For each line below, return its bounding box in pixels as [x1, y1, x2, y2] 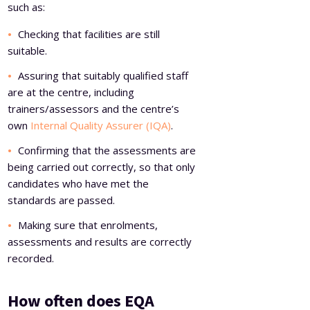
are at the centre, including [8, 84, 135, 99]
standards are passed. [8, 192, 116, 207]
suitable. [8, 43, 51, 57]
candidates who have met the [8, 176, 149, 190]
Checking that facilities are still [18, 26, 161, 41]
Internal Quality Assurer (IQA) [30, 118, 172, 132]
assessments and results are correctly [8, 234, 192, 248]
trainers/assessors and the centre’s [8, 101, 180, 116]
